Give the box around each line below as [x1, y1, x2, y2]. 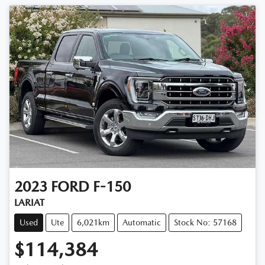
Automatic [122, 217, 161, 227]
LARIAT [14, 196, 44, 208]
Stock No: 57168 [174, 217, 237, 227]
